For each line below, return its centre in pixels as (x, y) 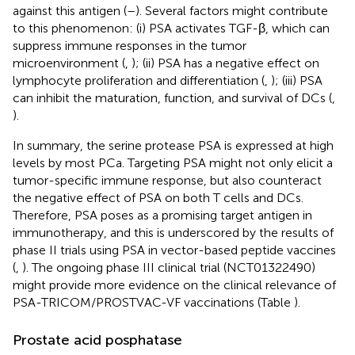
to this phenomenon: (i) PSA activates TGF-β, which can (171, 28)
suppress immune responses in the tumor (130, 45)
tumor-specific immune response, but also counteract (167, 180)
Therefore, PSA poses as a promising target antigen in (162, 215)
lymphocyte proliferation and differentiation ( (139, 80)
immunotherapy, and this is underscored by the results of (173, 232)
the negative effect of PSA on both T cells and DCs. (158, 197)
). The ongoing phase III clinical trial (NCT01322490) (169, 267)
